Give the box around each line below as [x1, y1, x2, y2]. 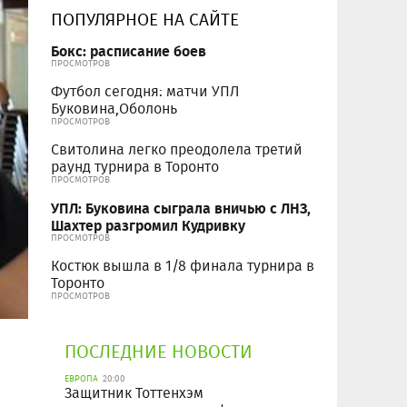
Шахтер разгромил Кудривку [51, 213, 245, 237]
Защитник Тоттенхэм [65, 382, 203, 404]
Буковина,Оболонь [51, 98, 177, 120]
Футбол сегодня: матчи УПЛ [51, 81, 240, 103]
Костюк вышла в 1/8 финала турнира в [51, 255, 314, 277]
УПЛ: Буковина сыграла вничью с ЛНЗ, [51, 196, 311, 220]
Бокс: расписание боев [51, 39, 206, 63]
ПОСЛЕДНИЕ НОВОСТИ [65, 338, 253, 365]
